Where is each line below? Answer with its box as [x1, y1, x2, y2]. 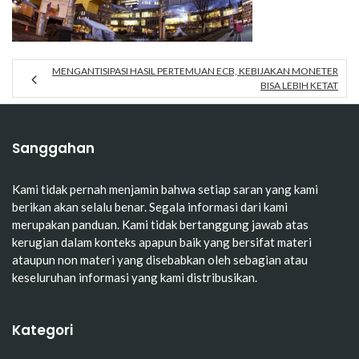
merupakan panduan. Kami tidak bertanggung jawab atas [12, 217, 309, 232]
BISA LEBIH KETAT [260, 79, 338, 92]
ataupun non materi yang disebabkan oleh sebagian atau [12, 252, 308, 268]
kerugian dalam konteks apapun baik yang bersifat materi [12, 235, 312, 250]
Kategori [12, 321, 73, 341]
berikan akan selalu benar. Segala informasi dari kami [12, 200, 288, 215]
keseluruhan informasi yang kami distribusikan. [12, 270, 257, 285]
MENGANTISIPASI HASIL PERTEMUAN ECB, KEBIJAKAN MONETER [52, 65, 338, 78]
